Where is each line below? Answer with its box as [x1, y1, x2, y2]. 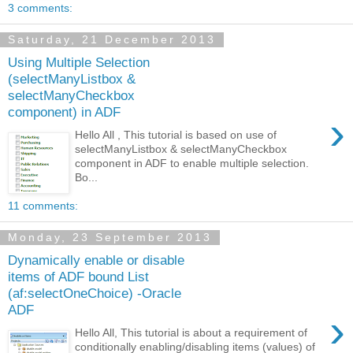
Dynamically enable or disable [8, 252, 184, 269]
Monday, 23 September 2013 [8, 231, 212, 244]
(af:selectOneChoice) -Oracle [8, 285, 181, 302]
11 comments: [8, 199, 78, 212]
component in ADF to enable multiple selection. [75, 156, 310, 169]
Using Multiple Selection [8, 54, 150, 71]
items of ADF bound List [8, 269, 149, 285]
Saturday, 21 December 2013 [8, 33, 216, 46]
